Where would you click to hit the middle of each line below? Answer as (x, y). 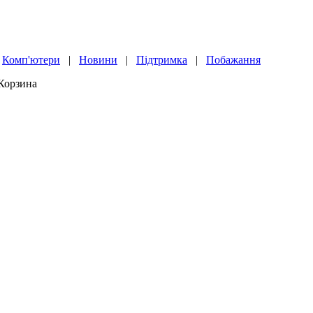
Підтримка (162, 60)
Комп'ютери (31, 60)
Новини (98, 60)
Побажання (233, 60)
